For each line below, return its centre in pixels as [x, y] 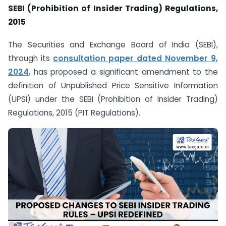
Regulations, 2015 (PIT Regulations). [74, 112]
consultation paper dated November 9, [135, 58]
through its [31, 58]
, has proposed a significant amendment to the [123, 72]
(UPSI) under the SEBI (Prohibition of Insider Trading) [113, 99]
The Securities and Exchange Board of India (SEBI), [113, 44]
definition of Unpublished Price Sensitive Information [113, 85]
